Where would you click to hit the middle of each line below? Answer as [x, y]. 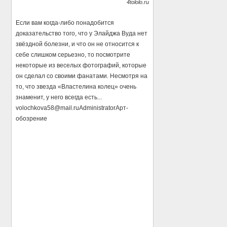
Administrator [98, 108]
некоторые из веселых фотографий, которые [81, 65]
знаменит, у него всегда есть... [59, 97]
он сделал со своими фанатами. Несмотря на [82, 76]
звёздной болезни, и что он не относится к [78, 44]
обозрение [32, 119]
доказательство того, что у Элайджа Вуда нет [82, 33]
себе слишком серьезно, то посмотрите [73, 55]
